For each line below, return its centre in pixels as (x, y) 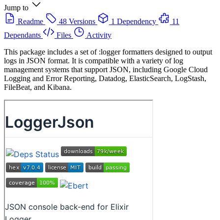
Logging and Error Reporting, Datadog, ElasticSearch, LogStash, (105, 78)
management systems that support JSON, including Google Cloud (106, 69)
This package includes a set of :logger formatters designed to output (108, 52)
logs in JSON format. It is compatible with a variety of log (94, 60)
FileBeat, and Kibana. (38, 87)
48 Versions (77, 21)
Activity (99, 35)
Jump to (16, 7)
